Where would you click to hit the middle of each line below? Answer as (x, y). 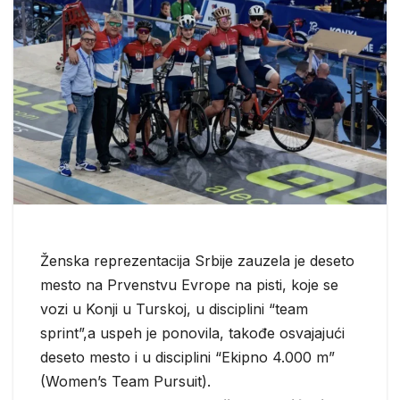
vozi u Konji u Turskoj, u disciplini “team (174, 308)
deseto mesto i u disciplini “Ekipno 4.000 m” (187, 357)
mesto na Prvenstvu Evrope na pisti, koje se (189, 284)
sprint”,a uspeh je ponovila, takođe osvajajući (192, 333)
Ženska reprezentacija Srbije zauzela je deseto (197, 260)
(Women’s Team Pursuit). (125, 381)
